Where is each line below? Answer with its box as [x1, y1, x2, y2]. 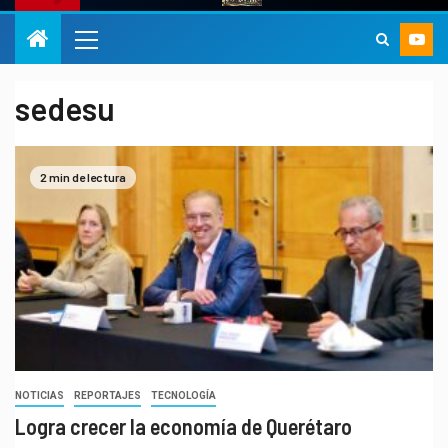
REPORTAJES [74, 390, 141, 402]
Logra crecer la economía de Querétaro [15, 413, 352, 440]
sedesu [15, 89, 115, 128]
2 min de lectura [40, 169, 126, 184]
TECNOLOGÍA [151, 390, 216, 402]
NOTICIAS [15, 390, 64, 402]
